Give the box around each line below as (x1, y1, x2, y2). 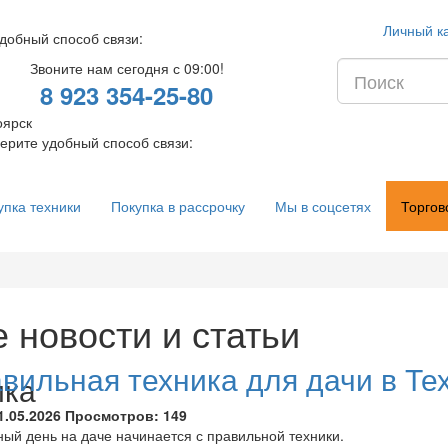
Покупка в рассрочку (111, 196, 245, 216)
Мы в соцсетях (275, 196, 371, 216)
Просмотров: (64, 405, 159, 425)
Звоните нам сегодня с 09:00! (29, 58, 224, 78)
